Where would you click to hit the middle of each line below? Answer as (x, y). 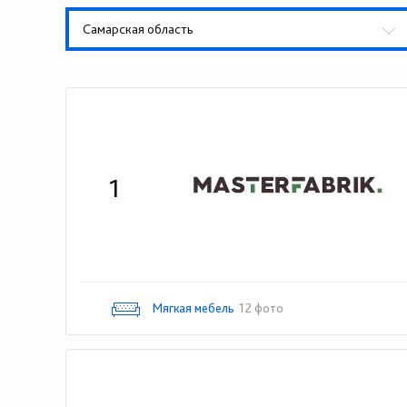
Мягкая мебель (194, 308)
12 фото (261, 308)
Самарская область (138, 29)
